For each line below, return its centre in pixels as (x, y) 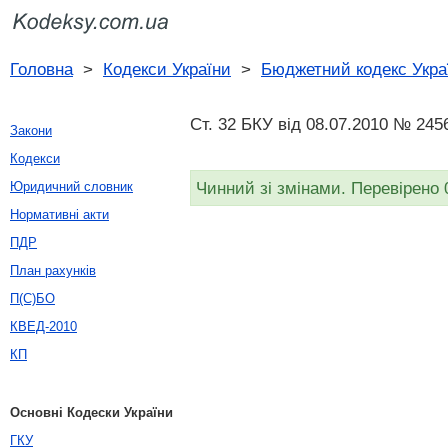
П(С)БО (32, 298)
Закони (31, 130)
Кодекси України (167, 69)
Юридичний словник (71, 186)
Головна (41, 69)
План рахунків (53, 270)
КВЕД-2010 (43, 326)
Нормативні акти (59, 214)
